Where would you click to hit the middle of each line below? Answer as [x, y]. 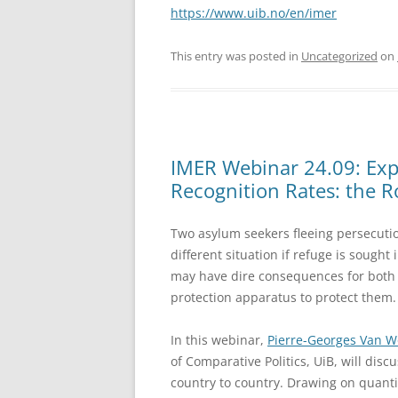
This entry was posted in [236, 56]
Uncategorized [339, 56]
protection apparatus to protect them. [283, 297]
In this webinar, [219, 339]
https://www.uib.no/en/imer [254, 12]
